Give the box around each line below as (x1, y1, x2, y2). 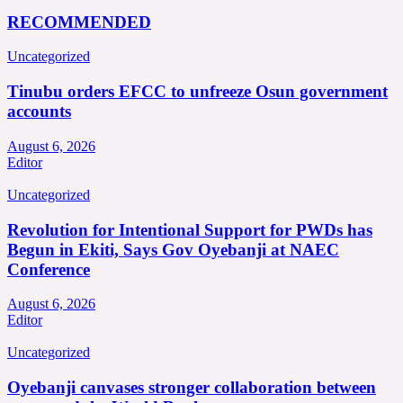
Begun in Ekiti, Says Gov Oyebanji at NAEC (7, 239, 339, 259)
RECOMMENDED (7, 12, 151, 31)
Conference (7, 259, 90, 279)
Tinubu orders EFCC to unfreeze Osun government (7, 82, 388, 102)
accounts (7, 102, 71, 121)
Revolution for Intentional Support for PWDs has (7, 219, 372, 239)
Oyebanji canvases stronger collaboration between (7, 377, 376, 397)
